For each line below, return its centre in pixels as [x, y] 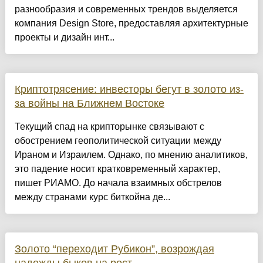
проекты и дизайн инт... [64, 38]
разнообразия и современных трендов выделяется [126, 9]
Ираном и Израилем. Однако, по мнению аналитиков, [131, 155]
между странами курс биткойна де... [92, 197]
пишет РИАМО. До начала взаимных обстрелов [118, 183]
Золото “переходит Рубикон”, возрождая [114, 249]
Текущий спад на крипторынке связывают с [109, 127]
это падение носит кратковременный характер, [117, 169]
